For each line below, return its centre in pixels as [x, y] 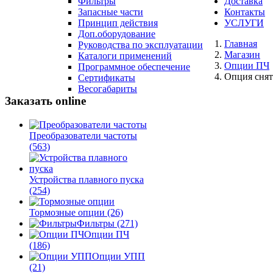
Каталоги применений [125, 56]
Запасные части [111, 12]
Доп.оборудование [117, 34]
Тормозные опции [68, 212]
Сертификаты [107, 78]
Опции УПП [119, 256]
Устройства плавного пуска [87, 179]
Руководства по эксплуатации [140, 45]
